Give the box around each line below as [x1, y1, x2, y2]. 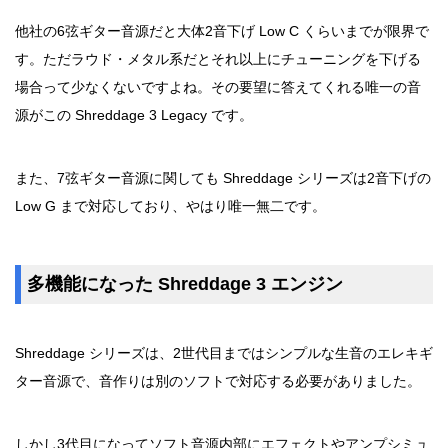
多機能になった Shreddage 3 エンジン [27, 274, 343, 294]
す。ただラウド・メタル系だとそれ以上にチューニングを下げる [15, 51, 421, 67]
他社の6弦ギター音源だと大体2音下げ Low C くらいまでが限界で [15, 23, 429, 39]
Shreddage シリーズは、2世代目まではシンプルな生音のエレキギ [15, 345, 433, 361]
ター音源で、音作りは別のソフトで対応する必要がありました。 [15, 373, 421, 389]
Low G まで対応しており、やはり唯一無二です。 [15, 198, 326, 214]
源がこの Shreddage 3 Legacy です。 [15, 107, 253, 123]
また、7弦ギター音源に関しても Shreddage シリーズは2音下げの [15, 170, 431, 186]
